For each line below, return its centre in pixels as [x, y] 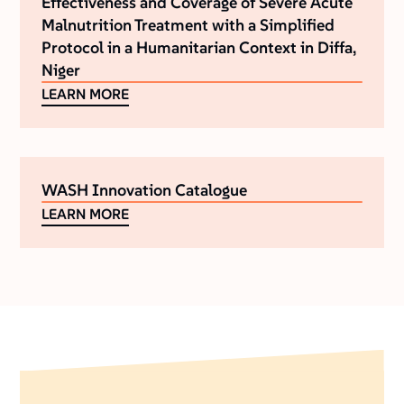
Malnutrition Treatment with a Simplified [188, 25]
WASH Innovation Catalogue [145, 190]
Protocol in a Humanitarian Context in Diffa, [199, 48]
